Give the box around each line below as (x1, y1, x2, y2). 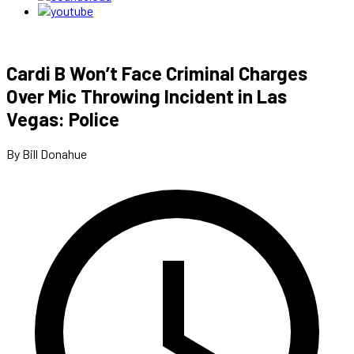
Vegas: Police (6, 107, 119, 130)
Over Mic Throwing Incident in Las (6, 84, 287, 107)
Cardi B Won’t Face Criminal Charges (6, 61, 307, 85)
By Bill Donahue (6, 145, 87, 161)
